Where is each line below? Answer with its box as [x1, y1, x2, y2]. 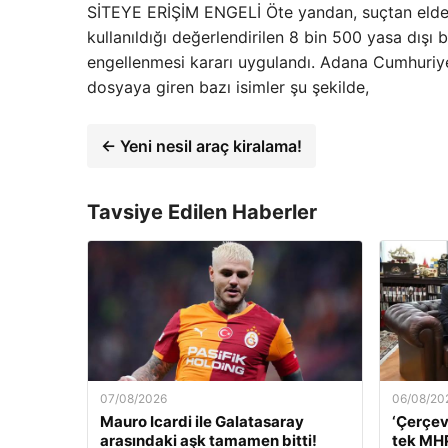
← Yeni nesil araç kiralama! [101, 135, 302, 156]
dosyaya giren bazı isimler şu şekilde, [87, 76, 369, 97]
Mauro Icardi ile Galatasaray [100, 411, 304, 431]
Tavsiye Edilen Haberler [87, 199, 317, 224]
